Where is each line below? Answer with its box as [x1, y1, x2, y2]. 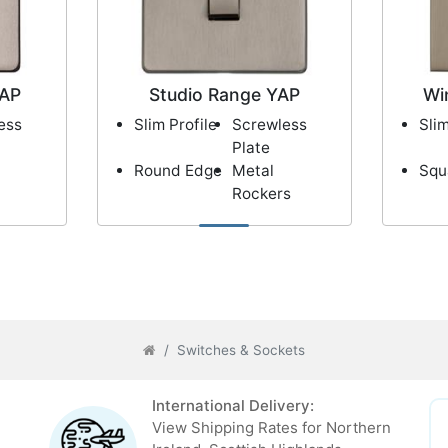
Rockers [232, 184, 291, 204]
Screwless [232, 115, 307, 135]
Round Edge [133, 161, 222, 181]
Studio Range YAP [148, 84, 300, 106]
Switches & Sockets [177, 342, 305, 359]
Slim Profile [133, 115, 217, 135]
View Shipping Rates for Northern [151, 418, 391, 438]
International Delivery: [151, 396, 314, 416]
